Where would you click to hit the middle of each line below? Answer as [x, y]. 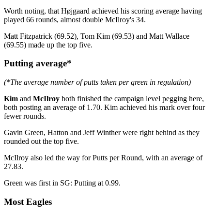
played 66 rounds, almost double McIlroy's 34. [75, 19]
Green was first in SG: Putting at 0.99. [62, 183]
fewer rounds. [25, 116]
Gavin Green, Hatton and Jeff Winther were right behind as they [102, 132]
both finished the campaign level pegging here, [132, 99]
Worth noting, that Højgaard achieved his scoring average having [103, 11]
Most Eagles [28, 201]
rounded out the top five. [41, 141]
